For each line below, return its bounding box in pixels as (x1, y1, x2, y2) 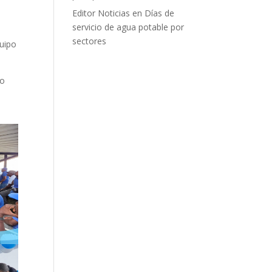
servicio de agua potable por (72, 21, 185, 33)
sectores (72, 35, 107, 47)
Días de (144, 7, 175, 19)
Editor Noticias (72, 7, 131, 19)
